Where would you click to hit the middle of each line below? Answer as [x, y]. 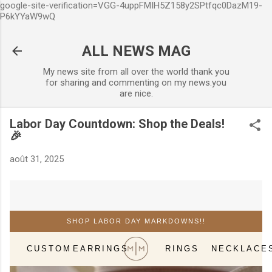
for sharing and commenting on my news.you [136, 83]
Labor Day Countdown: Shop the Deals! [117, 124]
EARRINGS [101, 248]
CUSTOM [49, 248]
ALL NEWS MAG [136, 51]
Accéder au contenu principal [141, 15]
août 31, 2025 [37, 159]
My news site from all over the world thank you [136, 72]
